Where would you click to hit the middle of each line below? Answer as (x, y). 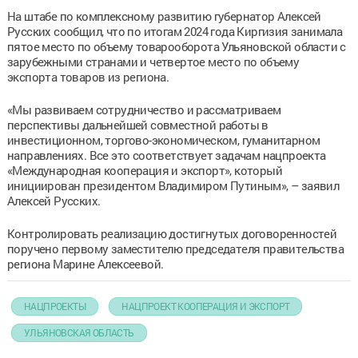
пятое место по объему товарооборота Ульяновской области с (176, 46)
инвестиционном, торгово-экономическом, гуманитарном (163, 139)
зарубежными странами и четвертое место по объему (153, 61)
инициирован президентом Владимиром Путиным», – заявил (173, 185)
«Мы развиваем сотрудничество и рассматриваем (144, 109)
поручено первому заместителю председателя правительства (175, 248)
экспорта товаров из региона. (88, 76)
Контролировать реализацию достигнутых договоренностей (172, 233)
